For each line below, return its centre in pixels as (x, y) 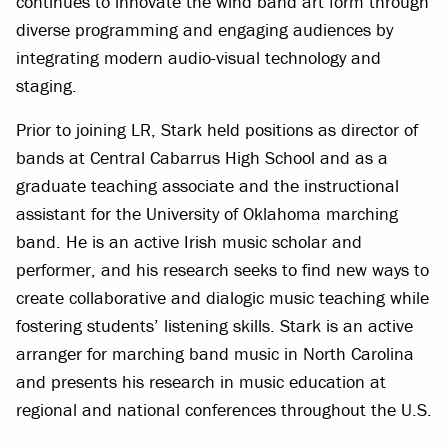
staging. (46, 85)
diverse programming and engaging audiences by (204, 29)
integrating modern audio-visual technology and (198, 57)
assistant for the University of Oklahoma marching (207, 213)
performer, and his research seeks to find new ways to (222, 269)
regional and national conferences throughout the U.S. (224, 409)
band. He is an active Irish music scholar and (189, 241)
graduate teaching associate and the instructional (207, 185)
